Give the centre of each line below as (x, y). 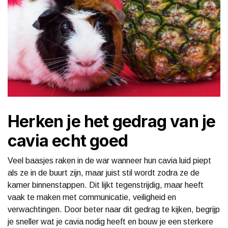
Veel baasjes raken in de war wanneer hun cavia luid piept (109, 160)
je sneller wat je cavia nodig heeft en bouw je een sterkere (110, 221)
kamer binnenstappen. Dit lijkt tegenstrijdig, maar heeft (106, 185)
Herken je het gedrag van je (112, 121)
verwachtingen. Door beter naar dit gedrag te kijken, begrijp (114, 209)
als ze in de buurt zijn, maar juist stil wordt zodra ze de (104, 173)
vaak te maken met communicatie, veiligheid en (92, 197)
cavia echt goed (68, 140)
